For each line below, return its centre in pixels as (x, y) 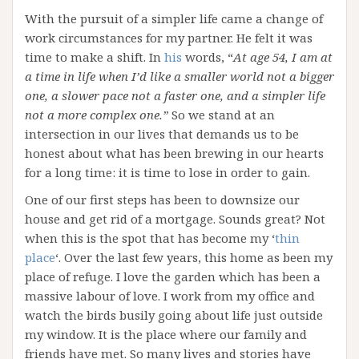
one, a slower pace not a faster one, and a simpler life (175, 95)
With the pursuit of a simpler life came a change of (174, 18)
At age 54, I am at (283, 57)
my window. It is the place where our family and (166, 334)
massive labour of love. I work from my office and (170, 296)
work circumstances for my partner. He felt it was (169, 38)
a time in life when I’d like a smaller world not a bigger (179, 76)
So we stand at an (222, 115)
